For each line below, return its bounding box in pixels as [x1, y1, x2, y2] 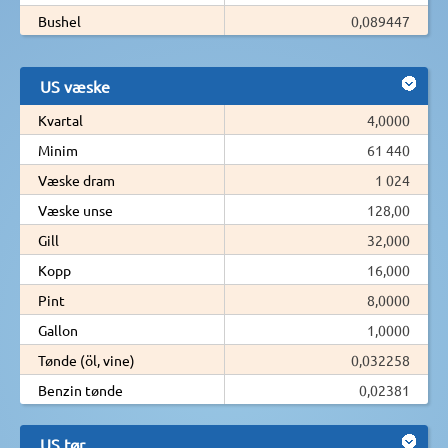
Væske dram [38, 170, 115, 189]
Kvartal [38, 110, 83, 129]
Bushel [38, 11, 81, 30]
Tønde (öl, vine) [38, 350, 135, 369]
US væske [40, 75, 110, 96]
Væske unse [38, 200, 113, 219]
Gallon [38, 320, 78, 339]
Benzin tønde [38, 380, 123, 399]
